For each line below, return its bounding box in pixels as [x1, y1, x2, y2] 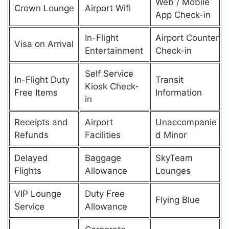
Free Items [14, 87, 58, 98]
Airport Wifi [84, 3, 131, 13]
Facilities [84, 129, 121, 140]
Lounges [155, 165, 191, 176]
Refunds [14, 129, 49, 140]
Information [155, 87, 202, 98]
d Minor [155, 129, 187, 140]
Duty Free [84, 188, 125, 199]
